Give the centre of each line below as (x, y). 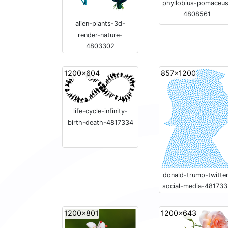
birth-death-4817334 (100, 123)
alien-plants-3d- (100, 24)
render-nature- (100, 35)
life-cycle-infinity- (100, 111)
